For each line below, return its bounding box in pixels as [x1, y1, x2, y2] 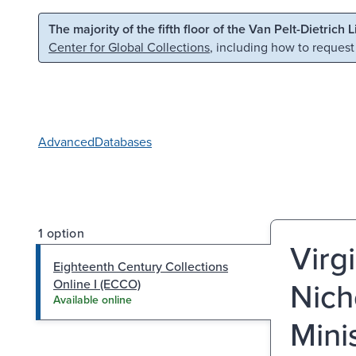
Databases [95, 132, 152, 150]
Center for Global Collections [48, 38, 210, 56]
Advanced [38, 132, 95, 150]
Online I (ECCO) [53, 274, 141, 292]
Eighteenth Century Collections [53, 257, 228, 275]
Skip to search [164, 18, 242, 36]
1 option [38, 223, 85, 242]
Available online [53, 291, 132, 308]
